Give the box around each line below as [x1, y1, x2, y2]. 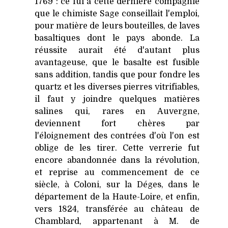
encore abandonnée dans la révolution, [35, 156, 199, 165]
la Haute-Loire [102, 192, 161, 202]
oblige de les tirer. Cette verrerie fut [35, 144, 199, 153]
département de [35, 192, 103, 202]
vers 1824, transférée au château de [35, 205, 199, 214]
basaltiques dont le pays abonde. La [35, 34, 199, 43]
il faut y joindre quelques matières [35, 95, 199, 104]
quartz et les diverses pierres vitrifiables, [35, 82, 199, 92]
